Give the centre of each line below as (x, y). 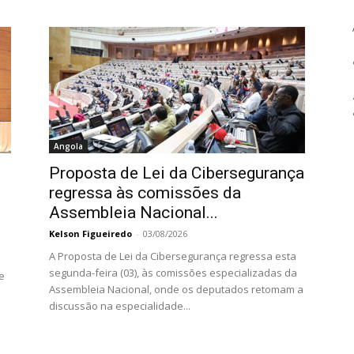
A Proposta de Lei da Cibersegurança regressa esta (173, 256)
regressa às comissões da (145, 193)
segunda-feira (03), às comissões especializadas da (173, 273)
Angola (68, 146)
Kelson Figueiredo (90, 233)
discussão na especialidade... (120, 306)
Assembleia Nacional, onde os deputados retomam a (176, 289)
